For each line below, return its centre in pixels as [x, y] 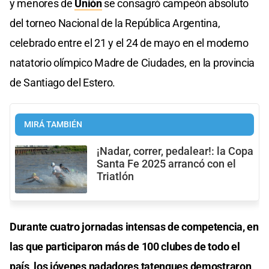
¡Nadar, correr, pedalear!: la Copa [175, 151]
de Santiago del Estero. [63, 82]
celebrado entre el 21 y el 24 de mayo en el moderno [129, 43]
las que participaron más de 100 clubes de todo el [125, 246]
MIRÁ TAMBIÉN [53, 124]
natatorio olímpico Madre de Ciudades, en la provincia [132, 62]
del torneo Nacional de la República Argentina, [115, 23]
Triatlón [115, 176]
